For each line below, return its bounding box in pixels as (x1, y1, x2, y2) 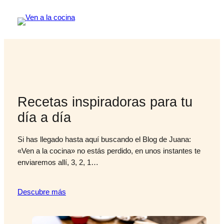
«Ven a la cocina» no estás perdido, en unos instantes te (17, 147, 200, 155)
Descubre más (17, 187, 66, 196)
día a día (17, 109, 71, 125)
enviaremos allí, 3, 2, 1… (17, 158, 98, 167)
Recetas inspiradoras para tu (17, 93, 192, 109)
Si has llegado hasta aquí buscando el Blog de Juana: (17, 135, 191, 144)
